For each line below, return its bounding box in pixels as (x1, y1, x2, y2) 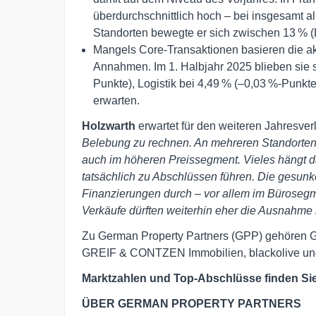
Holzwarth (82, 119, 135, 132)
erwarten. (93, 94, 140, 107)
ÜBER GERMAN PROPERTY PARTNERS (82, 297, 301, 310)
